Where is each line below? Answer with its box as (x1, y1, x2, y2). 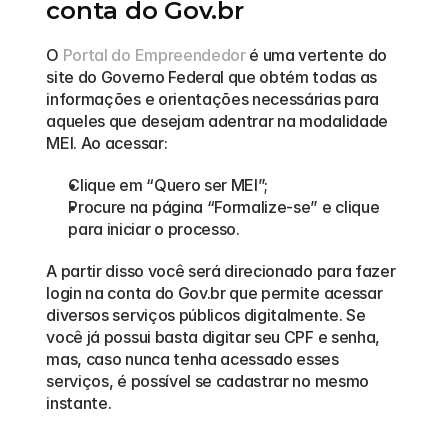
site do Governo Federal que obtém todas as (46, 67, 377, 87)
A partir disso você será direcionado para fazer (46, 261, 396, 281)
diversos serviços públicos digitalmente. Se (46, 305, 366, 325)
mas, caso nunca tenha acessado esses (46, 349, 339, 369)
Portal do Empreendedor (62, 45, 246, 65)
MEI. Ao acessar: (46, 133, 168, 153)
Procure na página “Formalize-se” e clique (68, 197, 380, 217)
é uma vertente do (245, 45, 387, 65)
